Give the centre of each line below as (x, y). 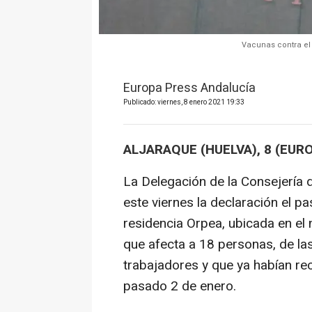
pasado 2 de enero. (180, 286)
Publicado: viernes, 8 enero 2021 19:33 (184, 103)
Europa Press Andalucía (189, 88)
